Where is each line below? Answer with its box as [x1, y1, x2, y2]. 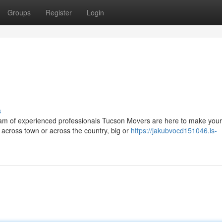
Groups [7, 7, 31, 17]
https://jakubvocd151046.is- [131, 125, 217, 135]
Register [46, 7, 72, 17]
